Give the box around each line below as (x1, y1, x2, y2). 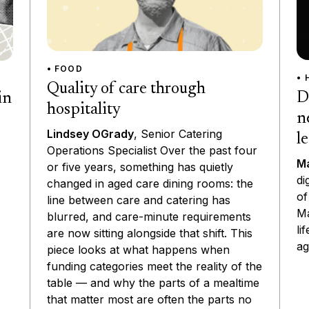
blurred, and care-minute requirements (46, 209, 251, 223)
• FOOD (46, 63, 83, 74)
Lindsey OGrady (46, 126, 134, 141)
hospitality (46, 101, 121, 118)
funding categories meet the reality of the (46, 259, 262, 273)
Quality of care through (46, 80, 206, 97)
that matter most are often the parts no (46, 292, 252, 306)
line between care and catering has (46, 192, 230, 207)
